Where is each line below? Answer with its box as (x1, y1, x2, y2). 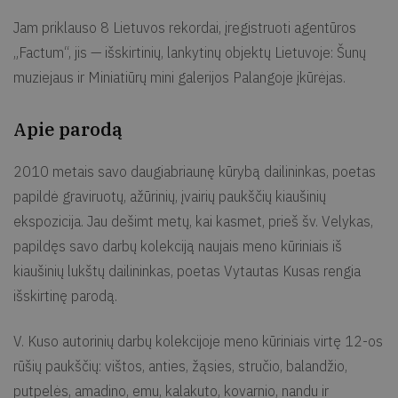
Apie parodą (13, 117, 123, 142)
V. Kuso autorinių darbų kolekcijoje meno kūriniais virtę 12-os (13, 332, 383, 351)
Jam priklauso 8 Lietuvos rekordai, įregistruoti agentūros (13, 19, 356, 37)
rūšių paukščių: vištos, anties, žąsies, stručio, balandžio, (13, 357, 347, 376)
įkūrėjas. (297, 68, 346, 87)
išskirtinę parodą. (13, 287, 117, 306)
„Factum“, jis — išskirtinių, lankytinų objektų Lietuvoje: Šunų (13, 44, 366, 62)
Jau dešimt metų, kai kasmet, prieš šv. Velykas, (87, 212, 373, 231)
